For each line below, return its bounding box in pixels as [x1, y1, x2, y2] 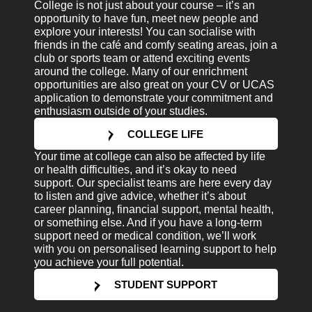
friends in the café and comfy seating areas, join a [34, 39, 278, 52]
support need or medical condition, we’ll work [34, 229, 257, 242]
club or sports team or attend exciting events [34, 52, 251, 65]
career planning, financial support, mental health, [34, 203, 274, 215]
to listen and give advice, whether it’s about [34, 189, 247, 202]
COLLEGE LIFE [127, 127, 204, 140]
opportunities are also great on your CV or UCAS [34, 79, 275, 91]
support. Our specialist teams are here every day [34, 176, 272, 189]
